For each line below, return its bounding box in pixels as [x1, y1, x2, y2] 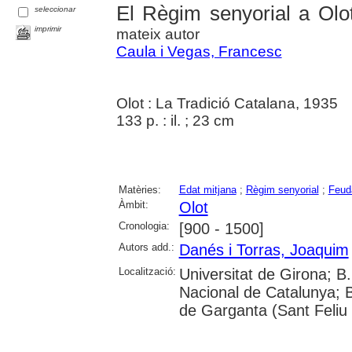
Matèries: [118, 183, 161, 196]
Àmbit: [118, 198, 148, 211]
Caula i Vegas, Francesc [115, 42, 282, 60]
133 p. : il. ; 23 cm [115, 112, 234, 129]
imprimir [35, 24, 62, 34]
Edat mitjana [178, 183, 236, 196]
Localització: [118, 265, 176, 277]
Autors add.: [118, 240, 174, 253]
